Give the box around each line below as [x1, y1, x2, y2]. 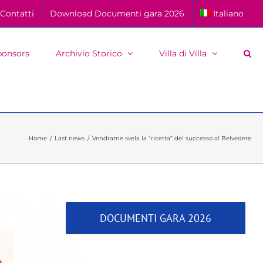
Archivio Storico [56, 48, 122, 59]
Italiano [213, 8, 244, 19]
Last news [55, 134, 85, 142]
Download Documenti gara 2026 [49, 8, 184, 19]
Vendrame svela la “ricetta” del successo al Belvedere [92, 134, 251, 142]
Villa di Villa [159, 48, 207, 59]
